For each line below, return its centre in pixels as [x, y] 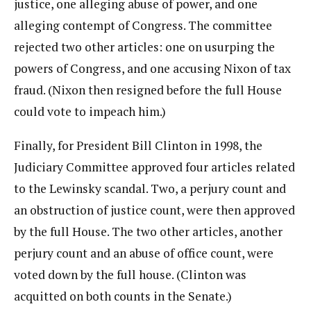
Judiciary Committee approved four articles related [154, 167]
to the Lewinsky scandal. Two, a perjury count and [150, 188]
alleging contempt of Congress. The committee [143, 25]
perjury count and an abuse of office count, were [144, 253]
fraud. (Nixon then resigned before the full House [148, 90]
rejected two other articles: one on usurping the [144, 47]
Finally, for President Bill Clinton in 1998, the [138, 145]
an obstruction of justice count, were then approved [154, 210]
